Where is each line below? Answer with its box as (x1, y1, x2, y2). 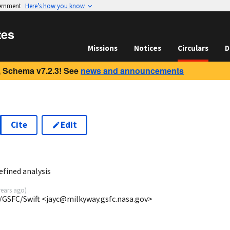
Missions (88, 43, 118, 53)
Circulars (178, 43, 208, 53)
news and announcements (81, 65, 184, 76)
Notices (134, 43, 161, 53)
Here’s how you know (25, 2, 85, 10)
